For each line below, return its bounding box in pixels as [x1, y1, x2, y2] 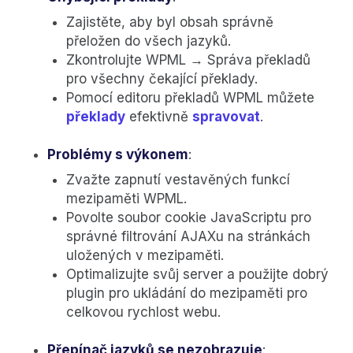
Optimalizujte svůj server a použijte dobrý [66, 266, 329, 283]
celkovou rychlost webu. [66, 304, 221, 321]
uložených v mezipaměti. [66, 247, 224, 264]
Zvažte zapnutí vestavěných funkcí [66, 172, 290, 188]
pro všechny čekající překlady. [66, 71, 258, 87]
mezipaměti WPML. [66, 191, 187, 207]
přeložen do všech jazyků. [66, 33, 231, 50]
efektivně [125, 109, 192, 125]
